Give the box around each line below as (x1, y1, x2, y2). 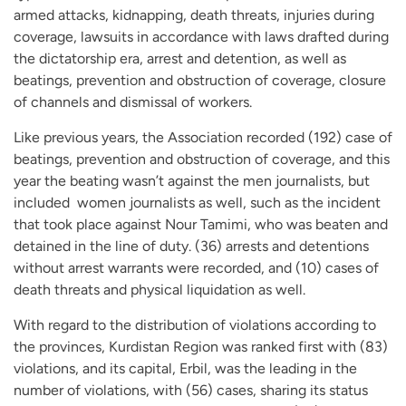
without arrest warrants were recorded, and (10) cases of (14, 258, 379, 276)
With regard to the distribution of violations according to (14, 315, 376, 333)
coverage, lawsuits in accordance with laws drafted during (14, 27, 389, 45)
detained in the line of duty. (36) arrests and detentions (14, 237, 369, 255)
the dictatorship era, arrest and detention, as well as (14, 49, 346, 67)
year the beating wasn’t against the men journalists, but (14, 171, 370, 189)
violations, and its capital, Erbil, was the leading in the (14, 359, 357, 377)
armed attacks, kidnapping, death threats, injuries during (14, 5, 374, 24)
